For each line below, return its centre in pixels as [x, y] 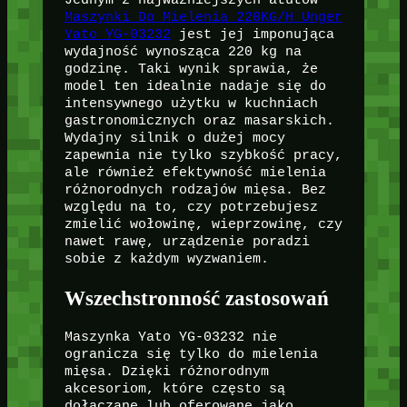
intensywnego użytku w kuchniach [191, 103]
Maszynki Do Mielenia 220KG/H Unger [203, 17]
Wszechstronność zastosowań [196, 298]
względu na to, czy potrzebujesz [191, 207]
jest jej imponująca [252, 34]
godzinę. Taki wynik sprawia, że [191, 69]
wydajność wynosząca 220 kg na [183, 51]
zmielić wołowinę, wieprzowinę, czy [203, 224]
